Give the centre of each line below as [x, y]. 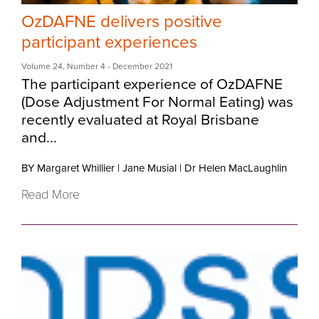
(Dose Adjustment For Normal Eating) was [157, 103]
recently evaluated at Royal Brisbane [140, 120]
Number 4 [86, 67]
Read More [51, 195]
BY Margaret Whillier [68, 168]
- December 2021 [139, 67]
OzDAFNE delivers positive [122, 22]
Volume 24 [42, 67]
